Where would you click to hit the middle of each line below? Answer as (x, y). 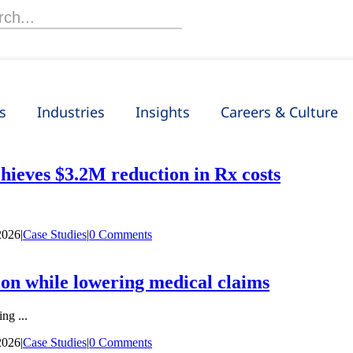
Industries (71, 112)
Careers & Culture (280, 112)
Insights (163, 112)
